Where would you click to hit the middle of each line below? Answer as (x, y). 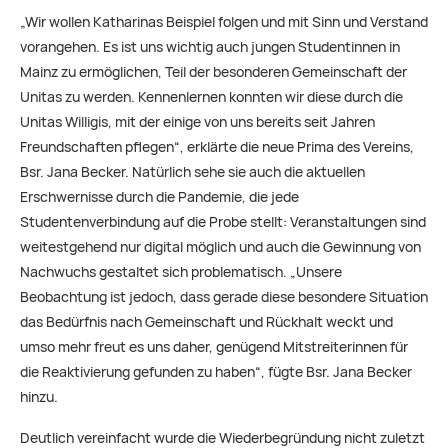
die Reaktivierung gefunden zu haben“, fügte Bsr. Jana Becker (216, 371)
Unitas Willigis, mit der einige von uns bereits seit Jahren (197, 121)
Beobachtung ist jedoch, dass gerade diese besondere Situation (224, 296)
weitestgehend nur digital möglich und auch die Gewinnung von (220, 246)
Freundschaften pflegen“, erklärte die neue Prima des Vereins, (217, 146)
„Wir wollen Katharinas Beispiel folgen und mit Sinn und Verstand (224, 21)
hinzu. (39, 396)
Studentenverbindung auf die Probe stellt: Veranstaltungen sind (223, 221)
